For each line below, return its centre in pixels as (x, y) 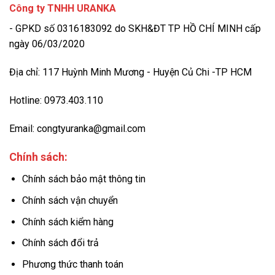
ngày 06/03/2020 (47, 44)
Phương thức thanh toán (72, 264)
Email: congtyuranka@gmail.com (77, 128)
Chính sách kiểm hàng (68, 222)
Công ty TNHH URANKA (63, 9)
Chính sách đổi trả (60, 243)
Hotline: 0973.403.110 (57, 100)
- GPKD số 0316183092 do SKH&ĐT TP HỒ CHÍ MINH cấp (135, 29)
